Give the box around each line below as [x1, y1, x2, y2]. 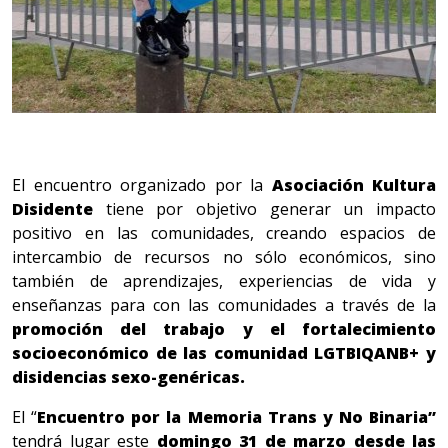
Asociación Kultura [271, 174, 436, 197]
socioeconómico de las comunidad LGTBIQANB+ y [12, 342, 436, 365]
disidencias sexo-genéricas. [12, 366, 245, 389]
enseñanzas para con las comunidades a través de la [12, 294, 436, 317]
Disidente [12, 198, 106, 221]
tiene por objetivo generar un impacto [105, 198, 437, 221]
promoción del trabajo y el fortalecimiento [12, 318, 436, 341]
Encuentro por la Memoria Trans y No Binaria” [37, 406, 436, 429]
